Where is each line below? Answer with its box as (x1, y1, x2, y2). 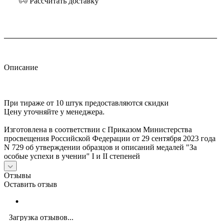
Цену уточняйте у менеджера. (4, 108, 105, 116)
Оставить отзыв (4, 180, 57, 189)
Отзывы (4, 171, 31, 180)
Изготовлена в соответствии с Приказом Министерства (4, 125, 192, 134)
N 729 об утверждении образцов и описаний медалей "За (4, 143, 197, 152)
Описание (4, 63, 38, 72)
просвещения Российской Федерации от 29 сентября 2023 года (4, 134, 216, 143)
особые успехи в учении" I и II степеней (4, 152, 140, 161)
